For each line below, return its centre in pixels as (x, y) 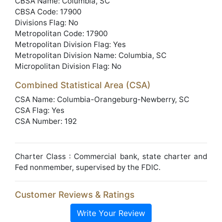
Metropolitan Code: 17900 (61, 33)
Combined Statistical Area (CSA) (83, 85)
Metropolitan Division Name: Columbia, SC (91, 55)
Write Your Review (111, 213)
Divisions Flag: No (47, 23)
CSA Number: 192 (46, 121)
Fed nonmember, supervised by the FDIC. (88, 167)
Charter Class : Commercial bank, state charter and (111, 156)
